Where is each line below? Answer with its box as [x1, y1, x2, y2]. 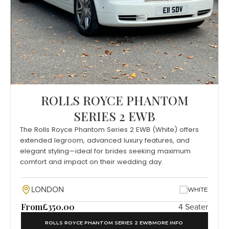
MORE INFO [152, 219, 184, 225]
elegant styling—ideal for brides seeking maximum [20, 146, 191, 156]
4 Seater [178, 201, 208, 212]
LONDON [31, 184, 64, 195]
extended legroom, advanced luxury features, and [20, 135, 190, 145]
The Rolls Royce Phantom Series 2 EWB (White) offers [20, 124, 199, 134]
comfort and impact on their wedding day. [20, 156, 163, 167]
